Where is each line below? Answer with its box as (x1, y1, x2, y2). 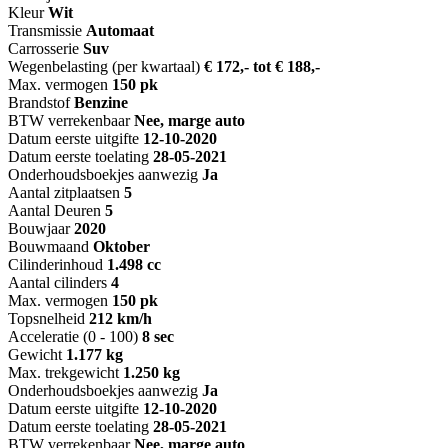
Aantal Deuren (8, 202, 101, 220)
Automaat (86, 22, 154, 40)
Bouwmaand (8, 238, 89, 256)
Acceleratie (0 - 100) (8, 328, 138, 346)
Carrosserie (8, 40, 79, 58)
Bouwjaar (8, 220, 70, 238)
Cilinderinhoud (8, 256, 103, 274)
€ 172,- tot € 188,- (204, 58, 320, 76)
